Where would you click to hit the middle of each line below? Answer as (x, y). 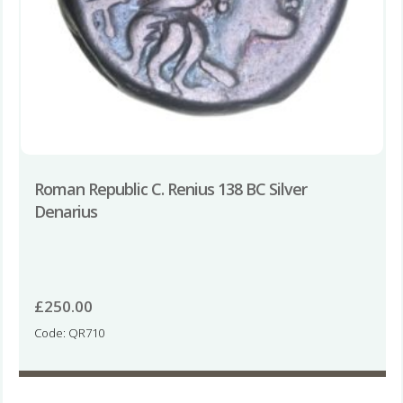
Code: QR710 (69, 333)
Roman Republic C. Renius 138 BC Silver (170, 188)
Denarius (65, 211)
